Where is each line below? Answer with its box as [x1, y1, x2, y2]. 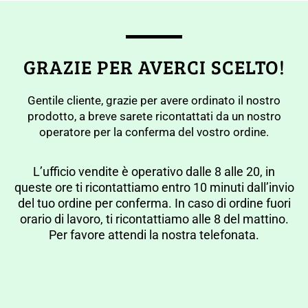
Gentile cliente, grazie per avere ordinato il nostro [27, 93, 280, 107]
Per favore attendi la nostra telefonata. [49, 228, 259, 243]
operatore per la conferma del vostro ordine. [39, 125, 269, 139]
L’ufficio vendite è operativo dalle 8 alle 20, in [33, 164, 275, 179]
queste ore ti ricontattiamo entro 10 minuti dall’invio [14, 180, 294, 195]
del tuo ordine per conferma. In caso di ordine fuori [17, 196, 291, 211]
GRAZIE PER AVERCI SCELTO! [23, 54, 285, 80]
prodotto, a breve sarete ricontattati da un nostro [27, 109, 281, 123]
